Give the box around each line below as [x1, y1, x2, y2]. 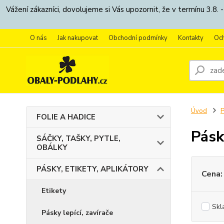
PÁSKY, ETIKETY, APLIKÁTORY [36, 164, 148, 174]
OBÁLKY [36, 142, 67, 152]
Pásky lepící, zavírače [41, 208, 113, 217]
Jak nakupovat [57, 33, 98, 42]
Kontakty [178, 33, 203, 42]
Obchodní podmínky [108, 33, 167, 42]
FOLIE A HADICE [36, 112, 95, 122]
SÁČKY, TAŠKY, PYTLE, [36, 133, 120, 143]
